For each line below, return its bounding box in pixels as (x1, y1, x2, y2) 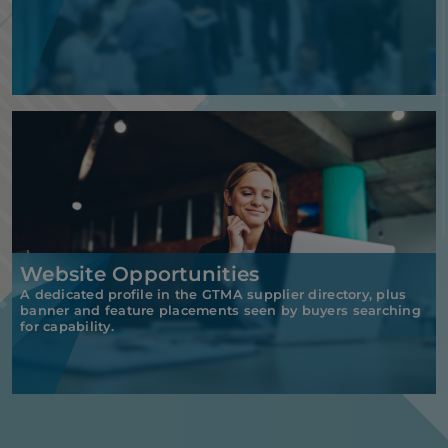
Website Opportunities (20, 261, 260, 286)
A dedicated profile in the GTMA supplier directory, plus (20, 286, 407, 302)
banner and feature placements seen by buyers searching (20, 302, 421, 318)
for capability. (20, 318, 114, 334)
